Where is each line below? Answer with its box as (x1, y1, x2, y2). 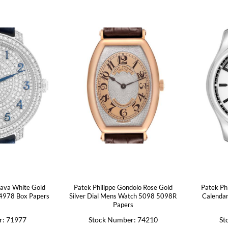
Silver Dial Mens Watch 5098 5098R (69, 191, 177, 200)
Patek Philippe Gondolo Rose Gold (73, 183, 173, 191)
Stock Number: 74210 (88, 215, 158, 224)
